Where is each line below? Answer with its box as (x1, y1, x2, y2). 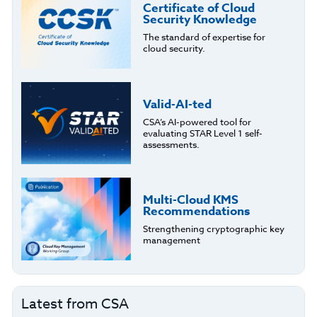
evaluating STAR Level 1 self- (142, 126, 263, 139)
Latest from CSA (21, 293, 129, 314)
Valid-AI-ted (142, 95, 212, 113)
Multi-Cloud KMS (142, 191, 238, 209)
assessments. (142, 137, 200, 151)
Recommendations (142, 202, 250, 221)
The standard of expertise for (142, 30, 265, 43)
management (142, 234, 200, 247)
